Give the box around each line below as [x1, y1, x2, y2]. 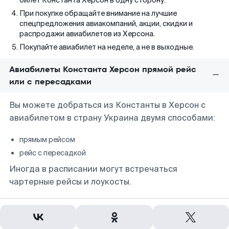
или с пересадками [9, 76, 91, 87]
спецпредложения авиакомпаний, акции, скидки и [19, 19, 193, 28]
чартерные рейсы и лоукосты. [9, 176, 131, 187]
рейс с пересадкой [19, 148, 86, 157]
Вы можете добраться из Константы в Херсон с [9, 100, 205, 110]
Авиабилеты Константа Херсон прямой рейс [9, 63, 196, 75]
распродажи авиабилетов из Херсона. [19, 29, 155, 38]
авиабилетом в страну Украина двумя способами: [9, 112, 215, 123]
